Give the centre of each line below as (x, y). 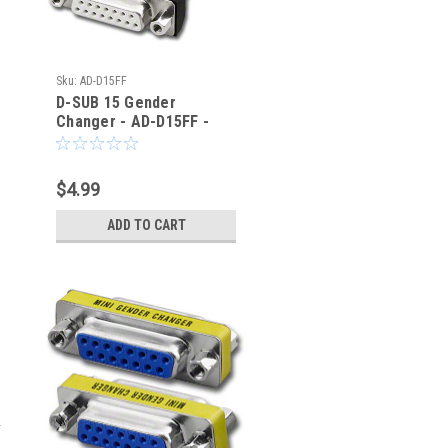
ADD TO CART (146, 225)
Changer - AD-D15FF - (132, 121)
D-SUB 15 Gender (116, 102)
